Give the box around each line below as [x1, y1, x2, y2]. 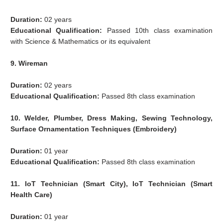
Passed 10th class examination [107, 26, 213, 35]
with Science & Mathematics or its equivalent [10, 37, 151, 46]
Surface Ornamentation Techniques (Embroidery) [10, 125, 177, 133]
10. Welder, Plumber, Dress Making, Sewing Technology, [10, 114, 213, 122]
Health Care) [10, 191, 53, 199]
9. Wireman [10, 59, 48, 68]
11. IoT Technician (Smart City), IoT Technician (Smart [10, 180, 213, 188]
